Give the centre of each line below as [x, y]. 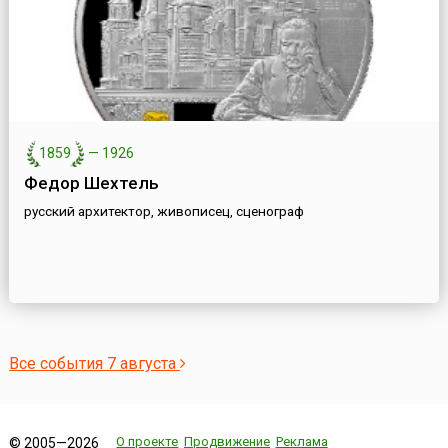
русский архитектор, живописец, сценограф [163, 211]
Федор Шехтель [91, 183]
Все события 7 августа [94, 364]
